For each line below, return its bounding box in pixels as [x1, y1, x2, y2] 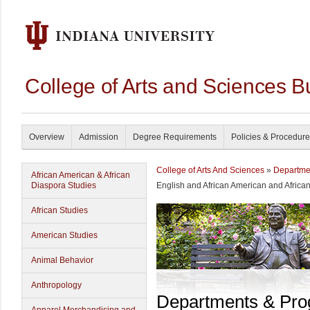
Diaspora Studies [31, 181, 96, 190]
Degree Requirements [133, 132, 217, 142]
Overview [29, 132, 64, 142]
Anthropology [31, 280, 82, 290]
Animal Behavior [31, 255, 93, 265]
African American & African [31, 170, 130, 180]
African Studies [31, 206, 88, 215]
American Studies [31, 230, 98, 240]
